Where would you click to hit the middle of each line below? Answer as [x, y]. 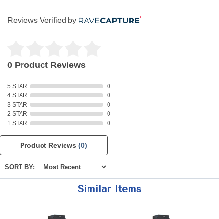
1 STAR [17, 123]
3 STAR [17, 105]
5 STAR [17, 86]
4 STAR [17, 95]
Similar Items [109, 189]
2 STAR [17, 114]
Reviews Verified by [42, 20]
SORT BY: [21, 167]
